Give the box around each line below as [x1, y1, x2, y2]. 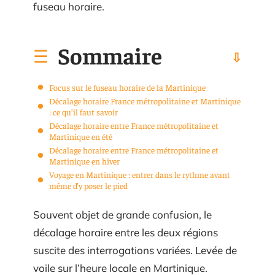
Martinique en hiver [49, 155, 120, 166]
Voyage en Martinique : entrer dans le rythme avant [49, 168, 230, 180]
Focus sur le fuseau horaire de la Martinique [49, 81, 206, 93]
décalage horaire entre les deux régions [33, 226, 218, 239]
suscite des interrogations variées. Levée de [33, 244, 237, 257]
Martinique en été [49, 130, 112, 142]
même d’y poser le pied [49, 179, 128, 191]
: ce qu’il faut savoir [49, 106, 118, 117]
